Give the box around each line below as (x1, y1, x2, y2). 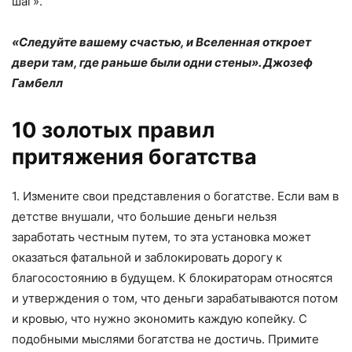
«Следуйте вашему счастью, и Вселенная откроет (12, 35, 311, 50)
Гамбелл (12, 75, 65, 91)
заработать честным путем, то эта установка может (12, 229, 311, 245)
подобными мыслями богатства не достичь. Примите (12, 332, 319, 347)
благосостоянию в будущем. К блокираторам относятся (12, 270, 332, 286)
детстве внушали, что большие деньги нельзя (12, 209, 277, 225)
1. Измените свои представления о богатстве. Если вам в (12, 189, 339, 204)
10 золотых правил (12, 117, 214, 144)
